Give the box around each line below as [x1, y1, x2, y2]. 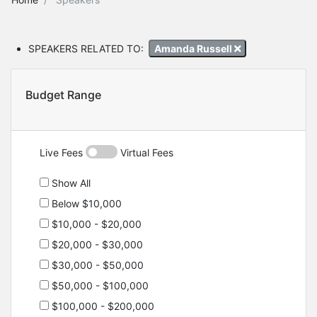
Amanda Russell [154, 42, 234, 54]
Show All [49, 177, 91, 190]
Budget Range [25, 88, 101, 103]
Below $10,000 [49, 197, 122, 210]
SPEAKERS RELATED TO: [28, 42, 144, 54]
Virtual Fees [117, 146, 173, 159]
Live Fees [40, 146, 86, 159]
